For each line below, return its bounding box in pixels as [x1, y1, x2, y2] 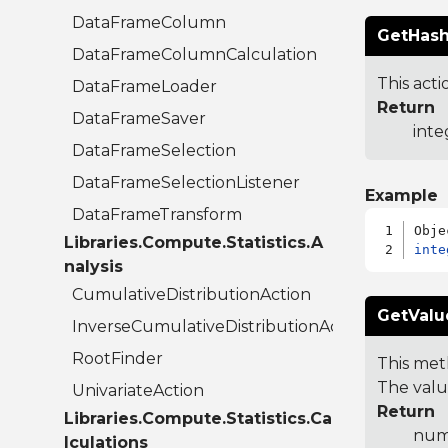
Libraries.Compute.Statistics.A [64, 233, 323, 253]
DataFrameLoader [72, 77, 217, 97]
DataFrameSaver [72, 109, 206, 129]
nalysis [64, 257, 123, 277]
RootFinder [72, 349, 163, 369]
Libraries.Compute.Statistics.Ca [64, 409, 332, 429]
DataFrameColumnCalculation [72, 45, 317, 65]
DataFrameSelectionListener [72, 173, 300, 193]
